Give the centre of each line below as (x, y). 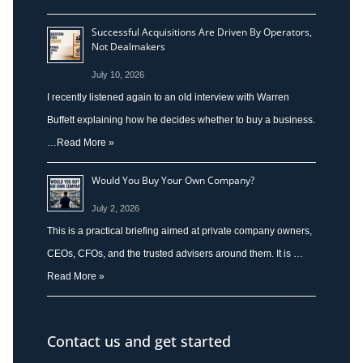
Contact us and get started (139, 341)
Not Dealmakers (128, 46)
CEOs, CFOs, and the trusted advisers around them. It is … (175, 253)
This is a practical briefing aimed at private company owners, (179, 231)
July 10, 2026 (117, 74)
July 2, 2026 (115, 208)
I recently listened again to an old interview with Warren (168, 97)
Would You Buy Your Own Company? (173, 180)
